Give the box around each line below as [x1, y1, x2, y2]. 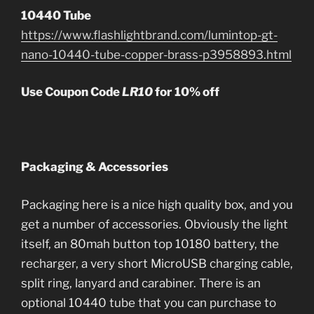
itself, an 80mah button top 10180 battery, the [21, 236, 279, 251]
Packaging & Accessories [21, 160, 168, 175]
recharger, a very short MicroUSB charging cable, [21, 256, 293, 271]
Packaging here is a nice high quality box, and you [21, 197, 293, 212]
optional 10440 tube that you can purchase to [21, 295, 276, 310]
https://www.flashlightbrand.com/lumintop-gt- [21, 27, 278, 42]
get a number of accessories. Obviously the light [21, 217, 288, 231]
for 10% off [153, 85, 219, 100]
